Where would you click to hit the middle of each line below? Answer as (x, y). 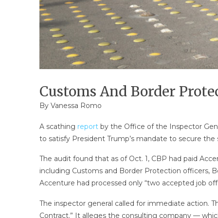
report (89, 126)
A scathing (58, 126)
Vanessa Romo (76, 106)
